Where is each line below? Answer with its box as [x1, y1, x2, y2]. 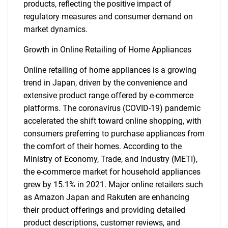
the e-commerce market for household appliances [23, 167, 201, 177]
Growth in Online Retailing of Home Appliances [23, 45, 191, 54]
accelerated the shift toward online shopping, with [23, 116, 202, 126]
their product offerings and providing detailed [23, 205, 185, 215]
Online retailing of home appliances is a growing [23, 65, 196, 75]
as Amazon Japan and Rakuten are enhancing [23, 192, 189, 202]
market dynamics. [23, 24, 88, 34]
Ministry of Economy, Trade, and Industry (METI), [23, 154, 197, 164]
